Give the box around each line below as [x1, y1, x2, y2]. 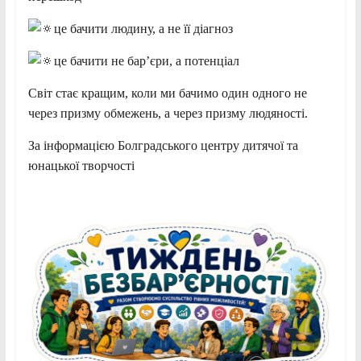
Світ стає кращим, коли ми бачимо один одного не [27, 85, 307, 100]
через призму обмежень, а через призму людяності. [27, 106, 308, 120]
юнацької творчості [27, 158, 135, 172]
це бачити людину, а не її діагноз [53, 21, 233, 35]
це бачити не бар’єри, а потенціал [53, 53, 239, 68]
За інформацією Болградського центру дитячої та [27, 138, 298, 152]
